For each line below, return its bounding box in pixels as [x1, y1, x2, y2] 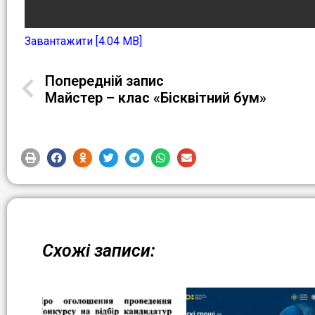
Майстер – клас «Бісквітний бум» [45, 89, 266, 106]
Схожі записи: [42, 240, 155, 261]
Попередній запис [45, 72, 164, 89]
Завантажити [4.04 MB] [25, 34, 142, 48]
